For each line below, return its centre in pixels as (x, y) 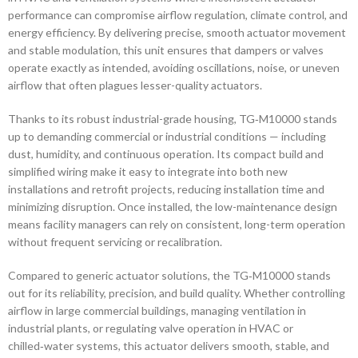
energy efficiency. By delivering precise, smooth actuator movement (177, 32)
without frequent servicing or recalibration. (115, 241)
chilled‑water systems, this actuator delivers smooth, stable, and (169, 345)
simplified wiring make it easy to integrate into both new (148, 171)
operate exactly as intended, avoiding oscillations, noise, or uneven (174, 67)
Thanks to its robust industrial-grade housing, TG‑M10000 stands (173, 118)
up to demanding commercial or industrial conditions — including (167, 136)
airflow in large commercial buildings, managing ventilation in (157, 310)
